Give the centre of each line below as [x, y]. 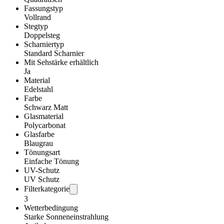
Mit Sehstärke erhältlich [61, 62]
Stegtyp [36, 26]
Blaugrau [38, 143]
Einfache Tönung [51, 161]
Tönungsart [42, 152]
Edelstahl [38, 89]
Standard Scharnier [54, 53]
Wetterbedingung [51, 208]
